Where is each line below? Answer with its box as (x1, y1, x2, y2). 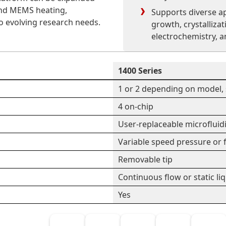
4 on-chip (118, 101, 153, 112)
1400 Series (118, 65, 162, 76)
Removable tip (118, 154, 173, 165)
